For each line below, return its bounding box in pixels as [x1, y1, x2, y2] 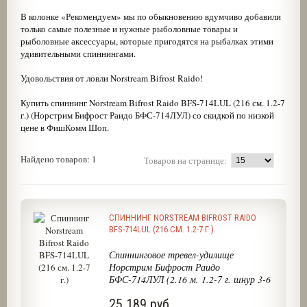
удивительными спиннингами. [20, 47, 136, 60]
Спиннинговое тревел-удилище [108, 248, 234, 261]
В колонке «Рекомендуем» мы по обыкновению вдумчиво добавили [20, 10, 281, 23]
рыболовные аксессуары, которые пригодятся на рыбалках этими [20, 35, 273, 47]
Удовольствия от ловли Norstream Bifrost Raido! [20, 72, 203, 84]
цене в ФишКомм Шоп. [20, 121, 109, 134]
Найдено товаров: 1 [20, 153, 97, 165]
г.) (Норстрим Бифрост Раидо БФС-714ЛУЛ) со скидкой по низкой [20, 109, 274, 121]
